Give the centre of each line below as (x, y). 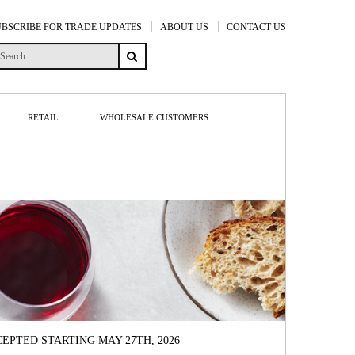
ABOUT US (184, 27)
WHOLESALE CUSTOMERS (154, 117)
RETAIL (43, 117)
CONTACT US (256, 27)
